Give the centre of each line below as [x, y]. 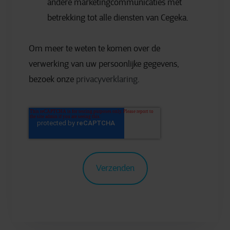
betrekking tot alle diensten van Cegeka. [118, 18]
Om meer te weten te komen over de [94, 49]
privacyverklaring [107, 80]
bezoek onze [52, 80]
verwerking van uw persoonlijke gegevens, [104, 64]
